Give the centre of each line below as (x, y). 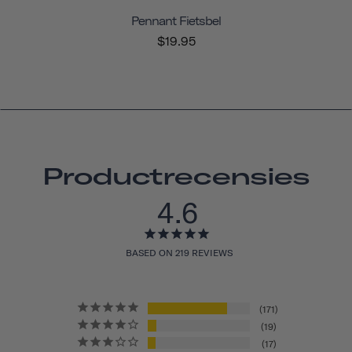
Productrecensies (176, 176)
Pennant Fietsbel (176, 21)
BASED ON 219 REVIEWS (179, 253)
